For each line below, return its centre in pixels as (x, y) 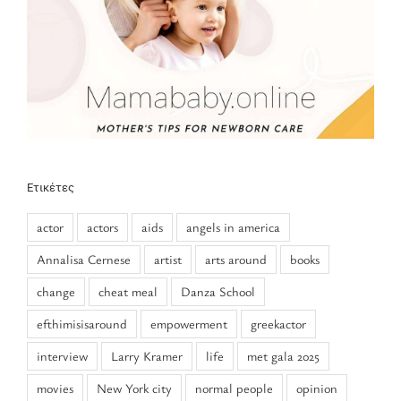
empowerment (189, 323)
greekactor (278, 323)
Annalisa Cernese (84, 259)
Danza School (218, 291)
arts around (236, 259)
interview (62, 355)
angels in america (233, 226)
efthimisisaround (82, 323)
